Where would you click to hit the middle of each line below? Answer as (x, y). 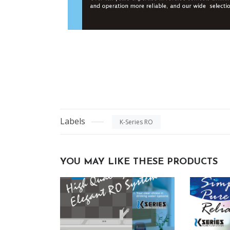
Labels (73, 121)
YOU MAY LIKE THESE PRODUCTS (139, 162)
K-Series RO (136, 122)
